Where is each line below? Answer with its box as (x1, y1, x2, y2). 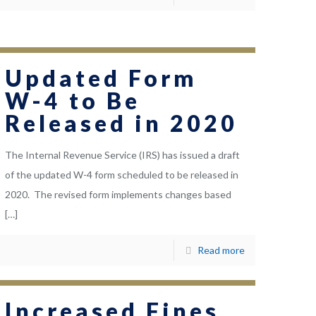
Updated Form (5, 64, 197, 92)
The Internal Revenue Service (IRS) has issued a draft (5, 149, 241, 162)
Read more (197, 244, 245, 257)
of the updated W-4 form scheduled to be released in (5, 169, 239, 181)
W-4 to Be (5, 87, 141, 115)
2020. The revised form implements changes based (5, 188, 232, 201)
